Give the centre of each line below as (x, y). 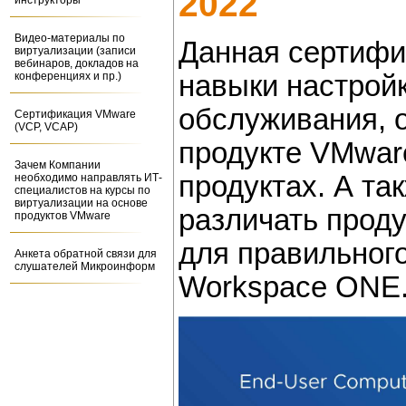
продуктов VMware (63, 216)
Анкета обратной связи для (86, 254)
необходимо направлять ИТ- (88, 178)
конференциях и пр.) (68, 76)
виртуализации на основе (81, 203)
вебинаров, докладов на (77, 63)
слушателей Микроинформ (85, 266)
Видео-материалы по (70, 38)
